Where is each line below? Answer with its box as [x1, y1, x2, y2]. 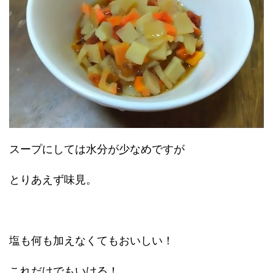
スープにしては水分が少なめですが [9, 143, 185, 156]
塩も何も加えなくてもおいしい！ [9, 234, 174, 247]
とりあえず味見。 [9, 173, 97, 186]
